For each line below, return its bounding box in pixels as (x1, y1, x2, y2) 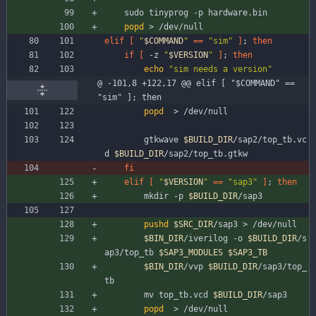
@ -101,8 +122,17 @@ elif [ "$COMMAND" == (97, 78, 295, 89)
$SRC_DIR (174, 219, 213, 230)
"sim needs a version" (169, 64, 272, 75)
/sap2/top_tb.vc (233, 135, 307, 145)
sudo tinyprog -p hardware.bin (124, 8, 267, 18)
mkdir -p (144, 191, 188, 202)
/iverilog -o (183, 233, 248, 244)
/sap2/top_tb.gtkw (164, 149, 248, 159)
